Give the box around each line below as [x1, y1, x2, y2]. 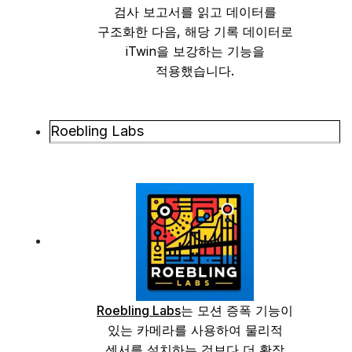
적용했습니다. [156, 63, 234, 79]
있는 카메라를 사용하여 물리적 [107, 322, 283, 338]
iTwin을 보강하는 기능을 [125, 43, 265, 59]
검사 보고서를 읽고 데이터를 [113, 4, 277, 20]
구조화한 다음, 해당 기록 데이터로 [97, 24, 293, 39]
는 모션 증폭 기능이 [181, 302, 293, 318]
